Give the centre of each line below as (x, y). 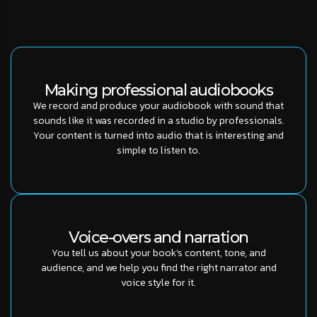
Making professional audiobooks (158, 91)
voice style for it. (158, 283)
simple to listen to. (158, 151)
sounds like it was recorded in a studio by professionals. (158, 121)
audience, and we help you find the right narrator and (158, 268)
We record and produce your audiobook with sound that (158, 106)
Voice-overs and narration (158, 238)
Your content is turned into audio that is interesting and (158, 136)
